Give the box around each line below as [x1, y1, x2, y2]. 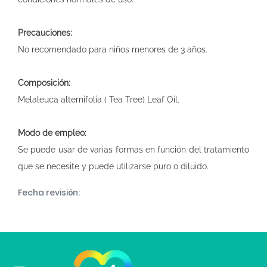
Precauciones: [18, 28, 72, 38]
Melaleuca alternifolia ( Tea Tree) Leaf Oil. [18, 95, 179, 104]
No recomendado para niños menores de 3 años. [18, 45, 207, 54]
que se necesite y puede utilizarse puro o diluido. [18, 162, 209, 171]
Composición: [18, 78, 70, 88]
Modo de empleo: [18, 128, 86, 138]
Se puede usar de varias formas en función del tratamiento [18, 145, 249, 154]
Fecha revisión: [18, 187, 80, 198]
